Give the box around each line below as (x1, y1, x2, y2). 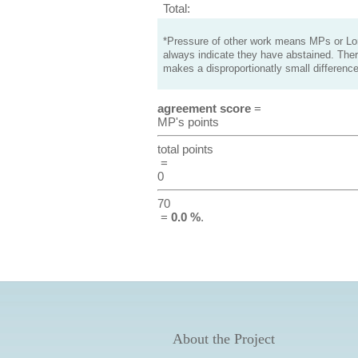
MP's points (157, 115, 219, 129)
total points (157, 142, 213, 156)
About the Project (172, 331, 275, 347)
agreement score (157, 101, 251, 115)
